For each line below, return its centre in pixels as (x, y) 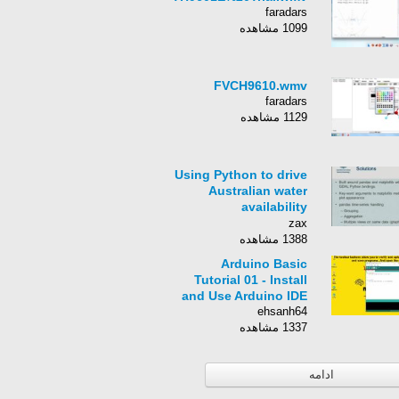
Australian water (258, 191)
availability (274, 207)
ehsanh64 (282, 311)
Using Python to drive (241, 175)
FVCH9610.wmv (261, 85)
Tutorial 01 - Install (251, 280)
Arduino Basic (264, 264)
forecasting (273, 223)
